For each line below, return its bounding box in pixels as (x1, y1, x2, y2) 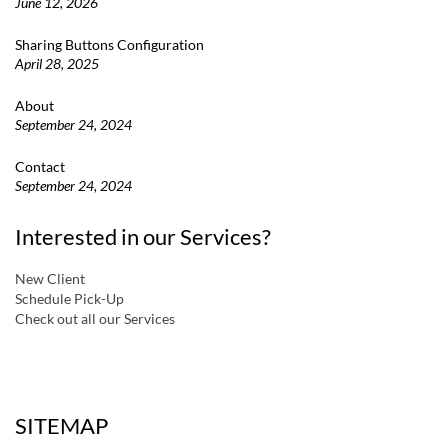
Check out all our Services (15, 310, 175, 328)
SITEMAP (15, 412, 108, 440)
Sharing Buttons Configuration (15, 36, 204, 54)
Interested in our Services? (15, 223, 271, 251)
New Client (15, 270, 85, 288)
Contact (15, 158, 65, 176)
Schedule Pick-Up (15, 290, 124, 308)
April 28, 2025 (15, 55, 99, 73)
